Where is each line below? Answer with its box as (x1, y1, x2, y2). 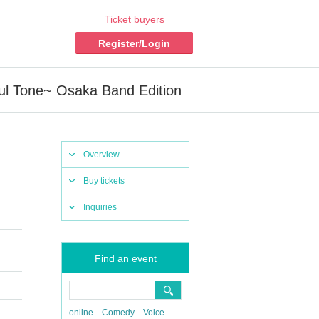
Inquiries (83, 202, 117, 212)
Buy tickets (83, 176, 125, 186)
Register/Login (98, 38, 170, 49)
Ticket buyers (104, 14, 164, 25)
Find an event (94, 253, 157, 264)
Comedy (102, 308, 135, 318)
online (69, 308, 93, 318)
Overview (83, 150, 120, 159)
